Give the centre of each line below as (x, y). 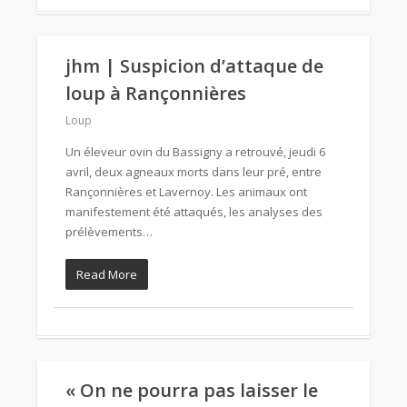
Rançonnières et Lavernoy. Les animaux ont (186, 192)
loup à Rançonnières (156, 93)
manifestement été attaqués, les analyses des (194, 212)
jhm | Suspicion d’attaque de (194, 66)
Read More (107, 274)
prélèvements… (109, 232)
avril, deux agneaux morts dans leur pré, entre (194, 172)
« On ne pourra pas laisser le (192, 390)
